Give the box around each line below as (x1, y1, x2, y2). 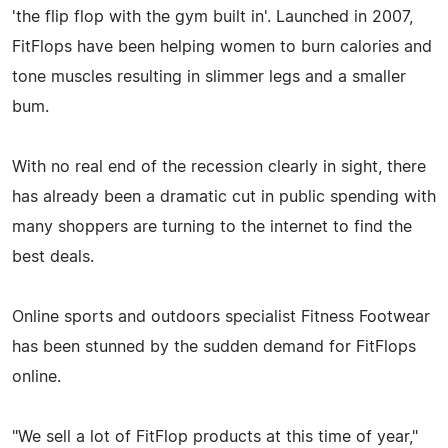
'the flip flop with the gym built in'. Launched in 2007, (12, 8, 413, 25)
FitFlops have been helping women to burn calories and (12, 38, 432, 55)
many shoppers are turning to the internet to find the (12, 218, 412, 235)
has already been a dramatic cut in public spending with (12, 188, 436, 205)
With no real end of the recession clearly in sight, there (12, 158, 426, 175)
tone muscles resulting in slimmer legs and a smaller (12, 68, 406, 85)
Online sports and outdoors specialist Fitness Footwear (12, 308, 430, 325)
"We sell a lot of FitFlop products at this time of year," (12, 428, 418, 445)
